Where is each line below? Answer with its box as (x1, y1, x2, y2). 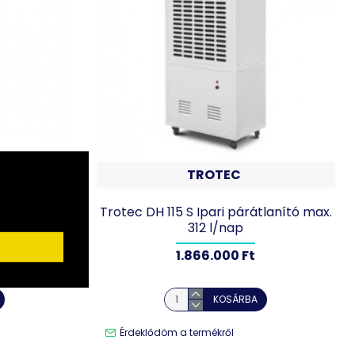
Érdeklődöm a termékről (119, 325, 234, 339)
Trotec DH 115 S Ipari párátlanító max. (99, 202, 332, 221)
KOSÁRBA (213, 292, 258, 306)
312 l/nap (188, 218, 244, 237)
